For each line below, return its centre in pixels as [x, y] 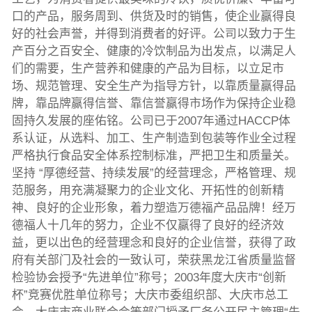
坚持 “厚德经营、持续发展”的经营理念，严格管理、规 [154, 173]
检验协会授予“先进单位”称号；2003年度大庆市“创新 [149, 278]
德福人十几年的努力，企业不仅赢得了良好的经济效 [148, 226]
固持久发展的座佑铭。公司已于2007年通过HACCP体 [151, 121]
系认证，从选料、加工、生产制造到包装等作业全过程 [154, 139]
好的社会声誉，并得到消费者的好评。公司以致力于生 [154, 34]
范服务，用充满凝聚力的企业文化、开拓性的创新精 [148, 191]
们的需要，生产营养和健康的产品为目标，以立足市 [148, 69]
